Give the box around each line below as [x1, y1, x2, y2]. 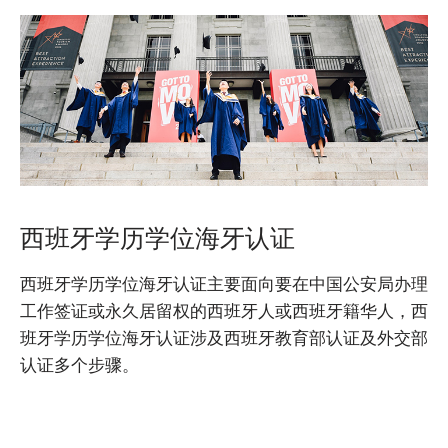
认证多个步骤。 [20, 356, 139, 376]
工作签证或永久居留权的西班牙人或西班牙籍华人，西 [20, 302, 428, 322]
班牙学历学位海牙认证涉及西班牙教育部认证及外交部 [20, 329, 428, 349]
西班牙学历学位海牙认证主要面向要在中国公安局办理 [20, 275, 428, 295]
